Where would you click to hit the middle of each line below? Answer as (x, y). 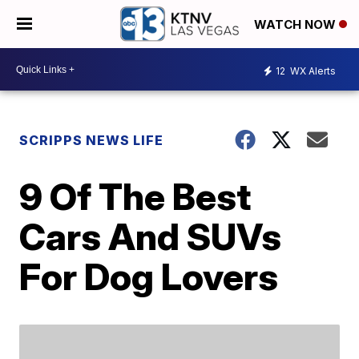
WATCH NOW (296, 25)
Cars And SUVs (151, 236)
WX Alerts (312, 71)
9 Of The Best (135, 196)
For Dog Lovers (149, 276)
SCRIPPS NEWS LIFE (92, 140)
